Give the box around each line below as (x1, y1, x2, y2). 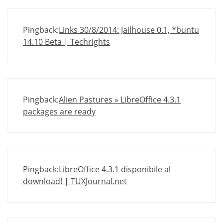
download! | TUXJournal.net (23, 176, 127, 187)
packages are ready (23, 106, 96, 117)
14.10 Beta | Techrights (23, 36, 110, 48)
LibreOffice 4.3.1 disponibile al (59, 164, 171, 175)
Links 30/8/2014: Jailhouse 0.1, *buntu (59, 24, 199, 36)
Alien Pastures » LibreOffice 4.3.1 (59, 94, 181, 106)
